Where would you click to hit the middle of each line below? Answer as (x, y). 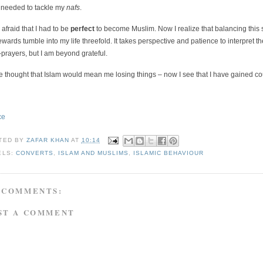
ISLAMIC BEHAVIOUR (169, 153)
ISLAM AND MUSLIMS (93, 153)
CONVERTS (34, 153)
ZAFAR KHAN (48, 140)
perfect (83, 29)
